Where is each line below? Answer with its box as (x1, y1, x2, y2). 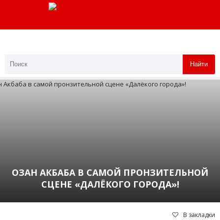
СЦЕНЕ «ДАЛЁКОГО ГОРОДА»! (41, 178, 179, 190)
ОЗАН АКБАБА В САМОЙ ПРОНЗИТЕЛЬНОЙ (12, 166, 208, 178)
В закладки (183, 210, 215, 219)
